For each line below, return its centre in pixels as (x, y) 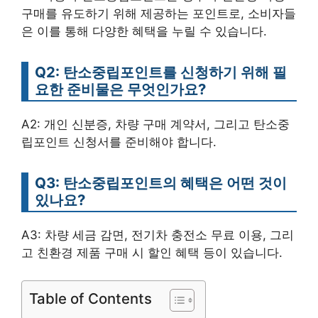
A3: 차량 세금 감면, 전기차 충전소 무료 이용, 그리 (158, 235)
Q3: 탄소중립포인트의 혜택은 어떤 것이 (161, 183)
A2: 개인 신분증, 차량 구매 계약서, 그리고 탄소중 (155, 124)
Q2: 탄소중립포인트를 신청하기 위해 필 (161, 72)
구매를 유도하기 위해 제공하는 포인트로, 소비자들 (159, 13)
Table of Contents (91, 298)
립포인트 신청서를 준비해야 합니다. (119, 142)
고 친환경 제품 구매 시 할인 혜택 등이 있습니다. (152, 253)
